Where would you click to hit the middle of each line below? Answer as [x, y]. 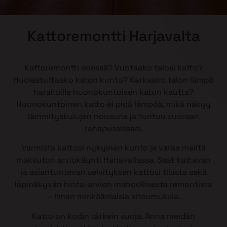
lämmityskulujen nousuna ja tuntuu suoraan [113, 116]
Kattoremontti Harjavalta [113, 36]
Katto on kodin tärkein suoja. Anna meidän [113, 216]
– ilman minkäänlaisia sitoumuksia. [113, 197]
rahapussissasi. [113, 128]
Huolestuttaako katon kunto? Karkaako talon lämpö [113, 80]
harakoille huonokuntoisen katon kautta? [113, 92]
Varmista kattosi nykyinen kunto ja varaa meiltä [113, 148]
